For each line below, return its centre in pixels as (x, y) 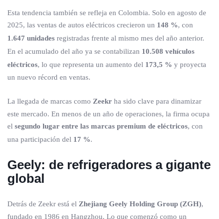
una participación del (40, 139)
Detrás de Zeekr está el (43, 204)
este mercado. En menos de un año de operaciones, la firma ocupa (109, 114)
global (26, 178)
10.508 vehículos (168, 51)
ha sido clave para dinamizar (157, 101)
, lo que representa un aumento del (91, 65)
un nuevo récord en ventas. (49, 77)
